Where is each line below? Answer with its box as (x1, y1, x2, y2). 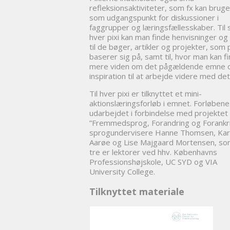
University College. (89, 166, 156, 177)
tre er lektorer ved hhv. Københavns (89, 147, 218, 158)
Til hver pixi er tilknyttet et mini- (89, 88, 202, 99)
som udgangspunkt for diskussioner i (89, 12, 219, 23)
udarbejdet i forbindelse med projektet (89, 108, 228, 119)
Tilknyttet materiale (89, 185, 185, 198)
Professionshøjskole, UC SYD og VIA (89, 157, 218, 167)
